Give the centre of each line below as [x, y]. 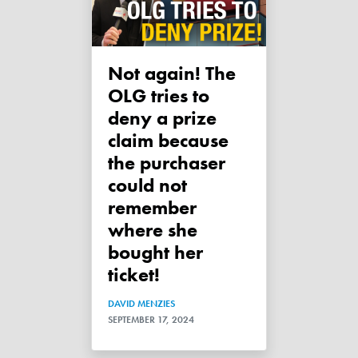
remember [152, 207]
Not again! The [115, 73]
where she [153, 229]
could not [147, 185]
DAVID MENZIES [141, 303]
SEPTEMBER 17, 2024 [151, 319]
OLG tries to [159, 95]
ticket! [134, 274]
